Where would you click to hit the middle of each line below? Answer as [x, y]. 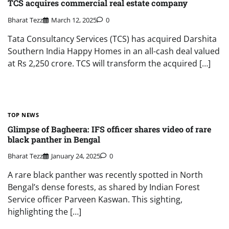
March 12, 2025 [74, 20]
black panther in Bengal [54, 139]
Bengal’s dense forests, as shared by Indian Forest [104, 187]
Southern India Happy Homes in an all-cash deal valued [114, 51]
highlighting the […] [44, 212]
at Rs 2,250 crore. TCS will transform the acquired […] [109, 63]
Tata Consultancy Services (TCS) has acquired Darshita [112, 39]
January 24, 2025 [76, 156]
